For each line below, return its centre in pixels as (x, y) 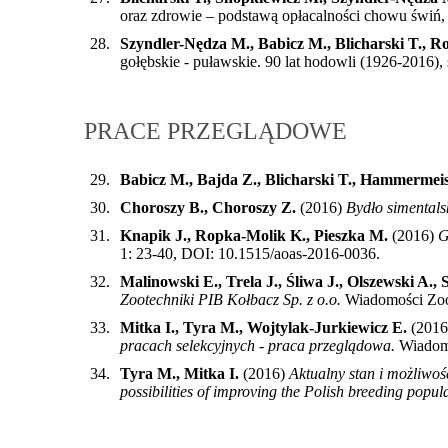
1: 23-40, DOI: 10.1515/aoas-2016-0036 (248, 254)
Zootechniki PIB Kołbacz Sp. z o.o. (230, 300)
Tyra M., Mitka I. (179, 374)
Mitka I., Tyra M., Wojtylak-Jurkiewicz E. (263, 328)
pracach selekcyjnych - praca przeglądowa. (257, 346)
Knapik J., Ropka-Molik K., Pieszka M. (254, 236)
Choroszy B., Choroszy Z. (208, 208)
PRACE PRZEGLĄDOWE (215, 131)
